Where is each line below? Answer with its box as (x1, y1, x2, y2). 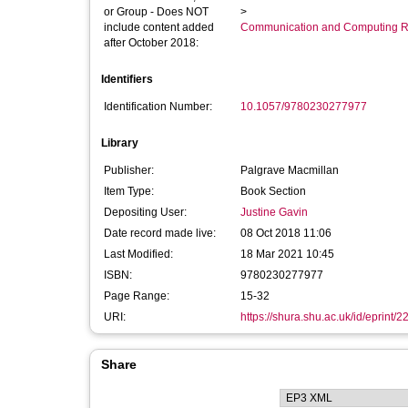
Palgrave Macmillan (240, 164, 339, 177)
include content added (104, 21, 214, 34)
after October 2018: (104, 36, 199, 49)
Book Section (240, 185, 306, 198)
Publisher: (104, 164, 154, 177)
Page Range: (104, 290, 169, 302)
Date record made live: (104, 227, 216, 240)
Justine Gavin (240, 206, 308, 219)
